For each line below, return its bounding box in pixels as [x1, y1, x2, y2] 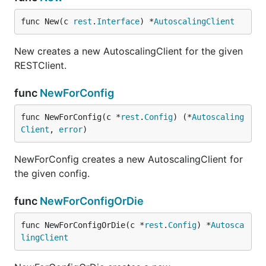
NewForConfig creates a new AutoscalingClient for [14, 153, 243, 165]
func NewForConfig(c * [21, 112, 121, 122]
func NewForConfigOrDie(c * [21, 220, 144, 230]
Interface [97, 17, 140, 26]
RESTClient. [14, 59, 66, 71]
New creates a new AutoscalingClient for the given [14, 45, 243, 57]
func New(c [21, 17, 73, 26]
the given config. [14, 167, 90, 179]
